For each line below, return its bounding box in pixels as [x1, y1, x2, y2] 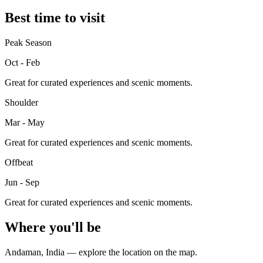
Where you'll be [5, 220, 101, 235]
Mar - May [5, 117, 45, 128]
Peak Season [5, 38, 52, 48]
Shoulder [5, 97, 38, 108]
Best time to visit [5, 10, 105, 26]
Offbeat [5, 157, 33, 168]
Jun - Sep [5, 177, 39, 188]
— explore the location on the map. [65, 247, 197, 258]
